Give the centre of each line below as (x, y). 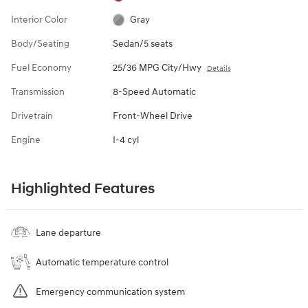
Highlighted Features (83, 189)
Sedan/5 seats (142, 43)
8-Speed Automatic (154, 91)
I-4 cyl (125, 140)
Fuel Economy (41, 67)
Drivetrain (32, 115)
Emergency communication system (110, 291)
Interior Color (39, 19)
